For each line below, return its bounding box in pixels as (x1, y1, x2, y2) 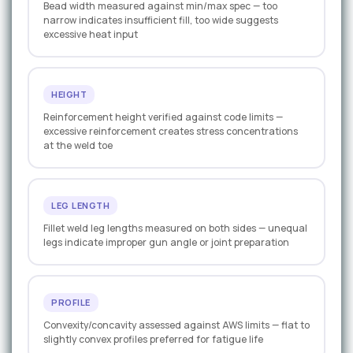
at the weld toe (43, 139, 113, 153)
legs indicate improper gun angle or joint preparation (43, 236, 289, 250)
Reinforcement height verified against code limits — (43, 110, 283, 124)
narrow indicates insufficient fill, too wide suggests (43, 13, 278, 28)
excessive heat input (43, 28, 138, 42)
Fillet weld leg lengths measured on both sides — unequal (43, 221, 307, 236)
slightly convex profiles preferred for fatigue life (43, 333, 263, 347)
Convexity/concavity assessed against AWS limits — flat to (43, 318, 310, 333)
